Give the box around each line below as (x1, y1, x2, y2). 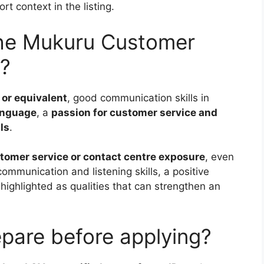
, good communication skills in (67, 91, 209, 104)
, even (205, 151, 234, 163)
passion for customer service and (51, 106, 217, 118)
